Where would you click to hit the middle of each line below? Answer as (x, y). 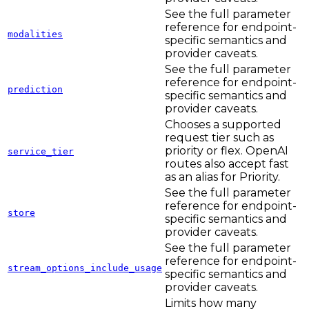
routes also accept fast (227, 164)
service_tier (41, 152)
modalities (35, 34)
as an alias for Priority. (222, 177)
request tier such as (219, 138)
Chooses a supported (223, 125)
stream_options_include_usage (85, 268)
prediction (35, 90)
